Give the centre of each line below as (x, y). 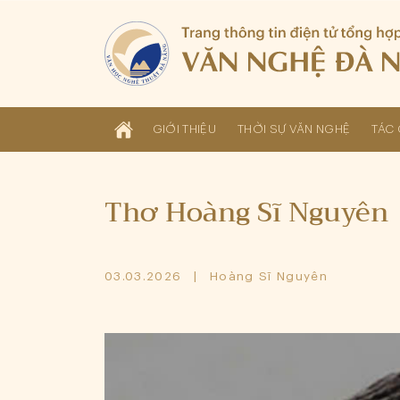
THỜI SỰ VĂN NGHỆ (294, 129)
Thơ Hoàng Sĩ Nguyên (246, 212)
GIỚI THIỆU (184, 129)
